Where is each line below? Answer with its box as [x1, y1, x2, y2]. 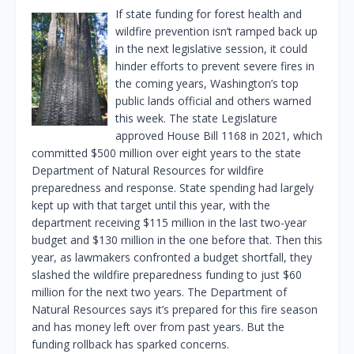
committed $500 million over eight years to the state [32, 145, 301, 161]
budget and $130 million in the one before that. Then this [32, 232, 322, 248]
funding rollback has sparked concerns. [32, 337, 229, 352]
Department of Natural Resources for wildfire [32, 163, 264, 179]
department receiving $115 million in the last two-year [32, 215, 307, 231]
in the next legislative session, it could [115, 41, 307, 57]
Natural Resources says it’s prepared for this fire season [32, 302, 318, 318]
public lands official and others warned [115, 93, 311, 109]
